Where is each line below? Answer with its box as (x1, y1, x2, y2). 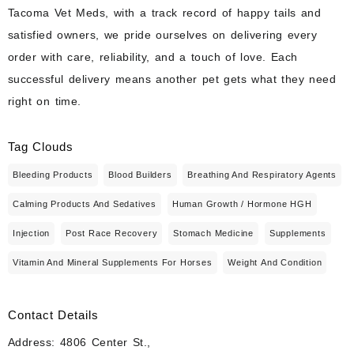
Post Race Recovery (66, 228, 158, 238)
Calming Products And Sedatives (13, 198, 156, 209)
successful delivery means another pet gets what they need (8, 73, 337, 86)
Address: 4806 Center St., (8, 336, 151, 349)
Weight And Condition (228, 257, 322, 267)
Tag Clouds (8, 140, 73, 154)
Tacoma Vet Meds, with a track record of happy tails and (8, 6, 322, 20)
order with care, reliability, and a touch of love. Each (8, 51, 298, 64)
